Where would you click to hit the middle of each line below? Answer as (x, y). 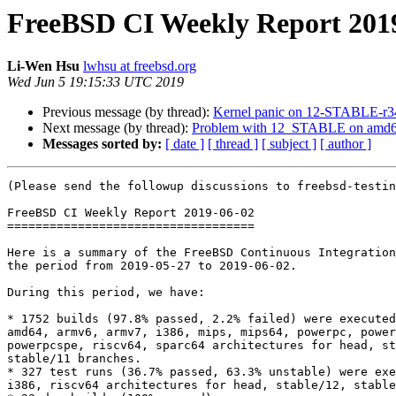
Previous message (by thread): (128, 112)
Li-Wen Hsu (43, 66)
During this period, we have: (106, 293)
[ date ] (185, 144)
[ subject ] (289, 144)
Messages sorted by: (102, 144)
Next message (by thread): (117, 128)
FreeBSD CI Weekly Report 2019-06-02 (131, 213)
